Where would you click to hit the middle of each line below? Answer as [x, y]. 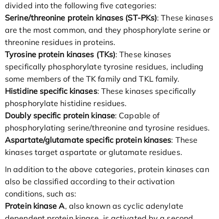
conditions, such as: [41, 194]
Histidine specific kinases [51, 91]
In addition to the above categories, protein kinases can [107, 169]
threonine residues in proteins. [60, 42]
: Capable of [137, 116]
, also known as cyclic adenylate [124, 206]
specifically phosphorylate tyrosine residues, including [104, 67]
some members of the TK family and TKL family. [92, 79]
